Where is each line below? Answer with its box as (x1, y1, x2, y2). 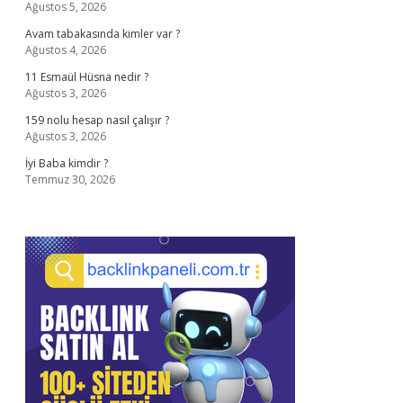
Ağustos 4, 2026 (25, 42, 106, 58)
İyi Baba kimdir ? (25, 156, 108, 171)
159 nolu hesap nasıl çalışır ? (25, 112, 169, 128)
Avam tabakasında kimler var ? (25, 26, 180, 41)
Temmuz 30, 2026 (25, 172, 115, 187)
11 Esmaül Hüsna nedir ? (25, 69, 148, 85)
